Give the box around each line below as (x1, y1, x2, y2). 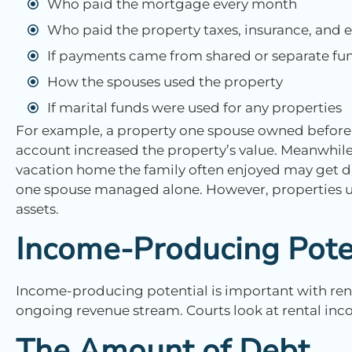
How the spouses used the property (47, 73, 283, 90)
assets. (16, 200, 59, 217)
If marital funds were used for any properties (47, 99, 342, 115)
